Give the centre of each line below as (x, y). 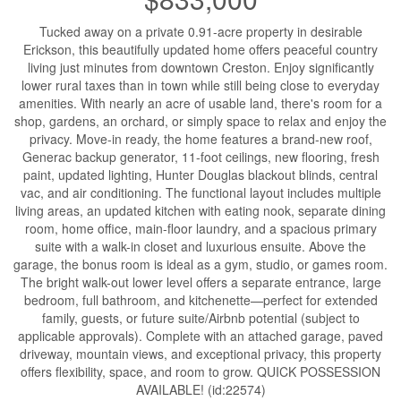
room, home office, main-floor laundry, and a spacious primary (200, 228)
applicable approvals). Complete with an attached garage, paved (200, 335)
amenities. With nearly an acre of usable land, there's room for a (200, 102)
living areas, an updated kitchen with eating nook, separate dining (200, 210)
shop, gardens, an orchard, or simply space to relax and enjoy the (200, 120)
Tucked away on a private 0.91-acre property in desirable (200, 31)
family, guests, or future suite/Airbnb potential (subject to (200, 317)
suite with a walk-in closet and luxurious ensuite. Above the (200, 246)
